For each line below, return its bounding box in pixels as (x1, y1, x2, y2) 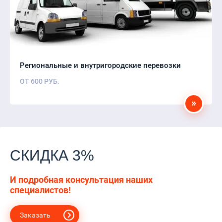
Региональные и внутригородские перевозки (20, 60, 181, 70)
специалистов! (10, 184, 71, 195)
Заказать (20, 211, 51, 219)
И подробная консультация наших (10, 174, 153, 185)
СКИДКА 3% (10, 147, 94, 164)
